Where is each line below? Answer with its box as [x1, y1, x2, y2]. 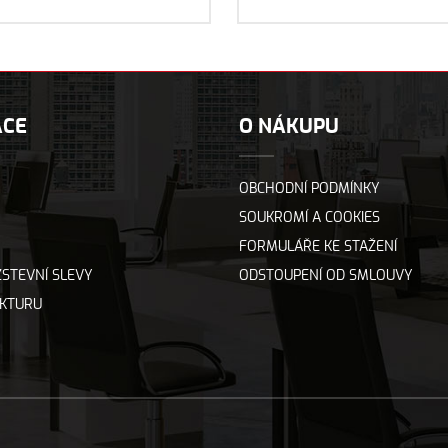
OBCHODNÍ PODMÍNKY [238, 182, 380, 196]
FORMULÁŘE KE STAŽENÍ [238, 240, 397, 254]
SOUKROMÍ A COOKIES [238, 211, 380, 225]
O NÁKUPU [238, 117, 339, 137]
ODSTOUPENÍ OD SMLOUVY [238, 269, 413, 283]
